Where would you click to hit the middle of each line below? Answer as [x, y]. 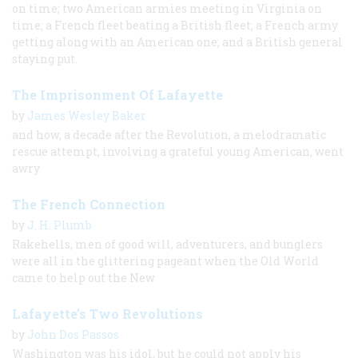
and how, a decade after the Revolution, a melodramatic [169, 134]
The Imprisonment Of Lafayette [117, 94]
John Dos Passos [73, 334]
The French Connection [89, 204]
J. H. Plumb [60, 225]
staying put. [45, 58]
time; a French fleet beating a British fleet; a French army [175, 25]
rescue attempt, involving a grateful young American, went [178, 151]
